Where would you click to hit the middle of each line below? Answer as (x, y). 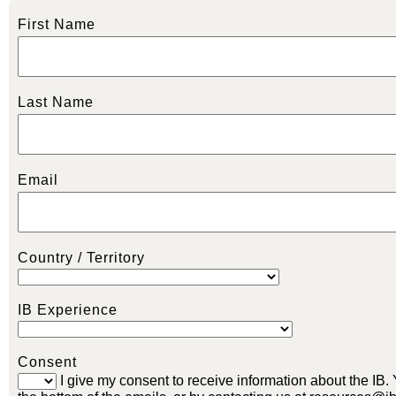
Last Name (56, 102)
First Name (57, 24)
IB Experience (68, 310)
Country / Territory (81, 258)
